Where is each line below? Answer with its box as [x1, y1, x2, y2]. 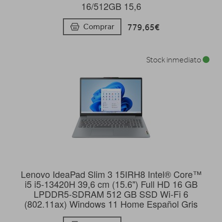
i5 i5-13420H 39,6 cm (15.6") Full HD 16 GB [24, 177, 198, 191]
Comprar [83, 22, 114, 32]
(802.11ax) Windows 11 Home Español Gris [24, 197, 198, 211]
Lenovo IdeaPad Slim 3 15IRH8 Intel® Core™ [20, 167, 202, 181]
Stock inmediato [146, 55, 203, 65]
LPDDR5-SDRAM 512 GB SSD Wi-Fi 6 [34, 187, 188, 201]
